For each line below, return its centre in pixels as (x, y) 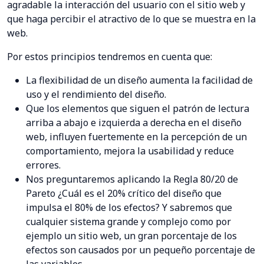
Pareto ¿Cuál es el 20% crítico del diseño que (124, 194)
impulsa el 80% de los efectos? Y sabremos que (129, 208)
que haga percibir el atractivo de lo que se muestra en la (131, 19)
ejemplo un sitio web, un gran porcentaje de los (131, 236)
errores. (43, 165)
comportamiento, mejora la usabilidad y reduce (130, 151)
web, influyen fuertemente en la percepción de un (136, 137)
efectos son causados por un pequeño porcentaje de (141, 250)
